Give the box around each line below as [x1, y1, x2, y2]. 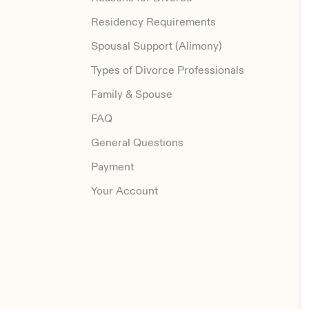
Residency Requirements [91, 15, 216, 30]
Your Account [91, 184, 158, 199]
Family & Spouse [91, 88, 172, 102]
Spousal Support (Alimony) [91, 39, 222, 54]
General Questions [91, 136, 183, 150]
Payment [91, 160, 134, 175]
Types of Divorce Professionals [91, 63, 244, 78]
